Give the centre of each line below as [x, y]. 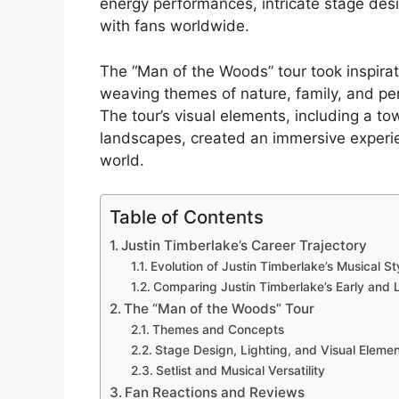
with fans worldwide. [175, 26]
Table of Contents [187, 217]
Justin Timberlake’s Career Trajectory [244, 246]
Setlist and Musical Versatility [240, 371]
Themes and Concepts [218, 330]
